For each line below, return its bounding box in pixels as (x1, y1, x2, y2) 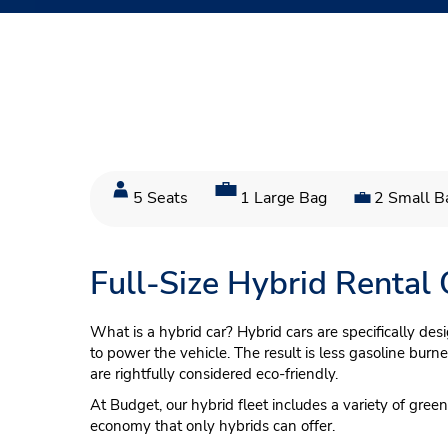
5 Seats (133, 187, 188, 209)
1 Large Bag (240, 187, 327, 209)
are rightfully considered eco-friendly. (90, 363, 338, 384)
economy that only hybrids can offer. (90, 415, 335, 436)
